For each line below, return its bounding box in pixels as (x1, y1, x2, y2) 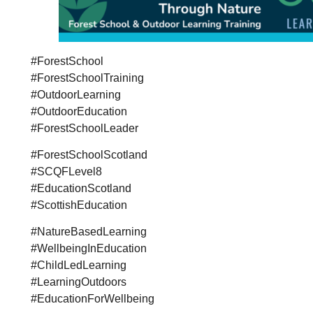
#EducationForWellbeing (30, 293, 154, 305)
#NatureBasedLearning (30, 226, 147, 238)
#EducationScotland (30, 182, 131, 195)
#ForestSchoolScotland (30, 149, 147, 161)
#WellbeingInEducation (30, 242, 147, 255)
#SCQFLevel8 (30, 166, 102, 178)
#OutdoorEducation (30, 105, 127, 117)
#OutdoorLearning (30, 88, 121, 101)
